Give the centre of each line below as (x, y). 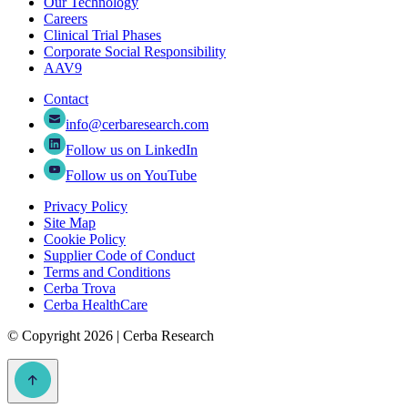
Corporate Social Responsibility (135, 52)
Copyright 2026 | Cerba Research (116, 336)
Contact (66, 99)
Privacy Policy (86, 207)
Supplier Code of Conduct (119, 256)
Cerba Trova (80, 289)
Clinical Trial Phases (102, 36)
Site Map (70, 223)
